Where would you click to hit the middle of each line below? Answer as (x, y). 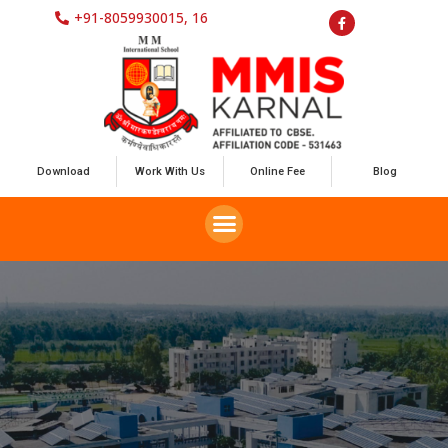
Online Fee (277, 172)
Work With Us (170, 172)
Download (63, 172)
